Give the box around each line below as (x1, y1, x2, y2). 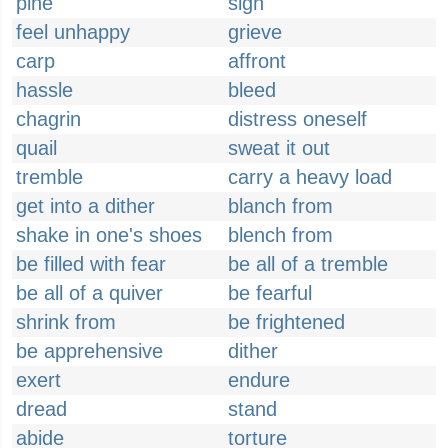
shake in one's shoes (16, 224, 202, 246)
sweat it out (228, 137, 330, 159)
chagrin (16, 108, 81, 130)
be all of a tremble (228, 253, 388, 275)
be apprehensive (16, 340, 163, 362)
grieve (228, 21, 282, 43)
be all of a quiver (16, 282, 163, 304)
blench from (228, 224, 333, 246)
